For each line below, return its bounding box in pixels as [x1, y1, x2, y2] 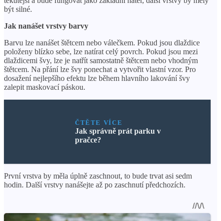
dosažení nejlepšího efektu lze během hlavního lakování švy [4, 74, 190, 82]
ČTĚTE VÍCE [74, 118, 123, 126]
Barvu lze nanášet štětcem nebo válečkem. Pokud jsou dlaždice [4, 38, 200, 47]
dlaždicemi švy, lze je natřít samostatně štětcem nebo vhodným [4, 56, 198, 65]
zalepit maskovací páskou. [4, 82, 85, 91]
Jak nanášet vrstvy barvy [4, 21, 88, 30]
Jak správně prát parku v [74, 126, 161, 135]
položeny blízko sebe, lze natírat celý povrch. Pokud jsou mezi [4, 47, 198, 56]
